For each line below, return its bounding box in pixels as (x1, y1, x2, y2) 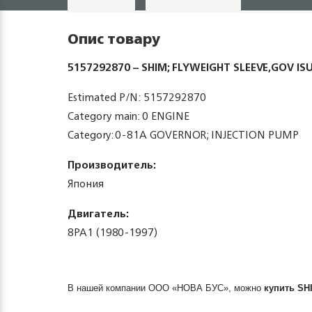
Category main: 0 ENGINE (68, 107, 189, 125)
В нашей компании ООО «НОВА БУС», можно (68, 283, 264, 293)
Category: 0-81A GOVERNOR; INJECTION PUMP (68, 125, 299, 144)
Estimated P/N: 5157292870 (68, 88, 206, 107)
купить (264, 283, 297, 293)
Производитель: (68, 155, 156, 174)
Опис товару (68, 26, 160, 51)
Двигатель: (68, 204, 129, 223)
